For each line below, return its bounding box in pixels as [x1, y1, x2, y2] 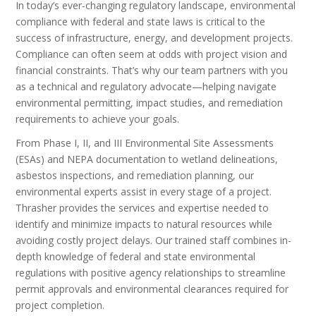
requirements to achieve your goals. [16, 111, 180, 126]
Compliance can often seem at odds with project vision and [16, 47, 288, 61]
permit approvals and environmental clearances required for [16, 282, 289, 296]
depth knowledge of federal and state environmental [16, 250, 256, 264]
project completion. [16, 298, 105, 312]
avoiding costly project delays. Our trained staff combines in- [16, 233, 292, 248]
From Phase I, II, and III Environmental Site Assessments [16, 136, 274, 150]
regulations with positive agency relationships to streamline [16, 266, 286, 280]
